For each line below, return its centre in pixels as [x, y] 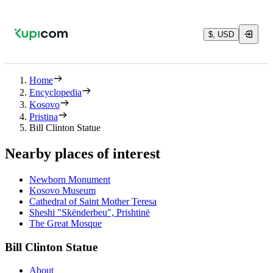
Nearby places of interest [83, 153]
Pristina [44, 117]
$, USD [221, 34]
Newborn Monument [70, 179]
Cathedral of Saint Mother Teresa [93, 201]
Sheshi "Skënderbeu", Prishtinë [90, 212]
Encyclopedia [55, 92]
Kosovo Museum [62, 190]
